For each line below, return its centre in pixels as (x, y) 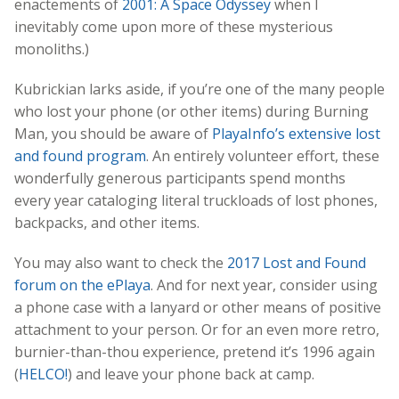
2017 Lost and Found (297, 262)
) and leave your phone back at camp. (191, 374)
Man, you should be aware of (113, 133)
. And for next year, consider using (264, 285)
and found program (80, 155)
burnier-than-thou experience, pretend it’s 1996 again (195, 351)
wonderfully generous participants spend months (180, 178)
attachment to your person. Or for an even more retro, (197, 329)
